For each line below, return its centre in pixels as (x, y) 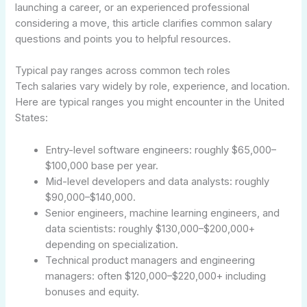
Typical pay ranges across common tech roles (123, 71)
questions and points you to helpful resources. (123, 39)
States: (32, 118)
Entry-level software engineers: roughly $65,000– (161, 150)
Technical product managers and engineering (150, 260)
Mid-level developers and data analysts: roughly (158, 181)
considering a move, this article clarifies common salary (144, 23)
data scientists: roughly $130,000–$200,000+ (150, 229)
